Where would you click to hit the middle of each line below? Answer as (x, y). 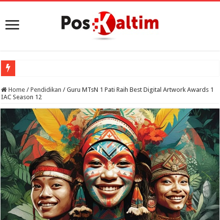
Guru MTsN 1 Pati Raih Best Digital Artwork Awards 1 (140, 90)
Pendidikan (46, 90)
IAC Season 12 (22, 97)
